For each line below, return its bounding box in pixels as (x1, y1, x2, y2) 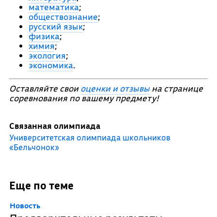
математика (28, 1, 79, 13)
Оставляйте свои (9, 82, 80, 94)
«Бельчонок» (9, 141, 59, 152)
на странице (149, 82, 203, 94)
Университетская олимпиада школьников (9, 132, 170, 142)
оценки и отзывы (80, 82, 150, 94)
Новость (9, 200, 40, 210)
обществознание (28, 11, 98, 22)
